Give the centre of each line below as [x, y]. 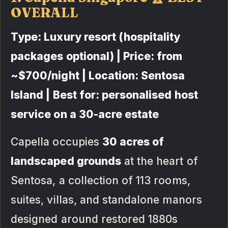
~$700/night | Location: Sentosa [98, 75]
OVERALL [45, 12]
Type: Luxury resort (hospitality [96, 37]
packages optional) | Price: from [97, 56]
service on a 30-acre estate [85, 114]
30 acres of [133, 141]
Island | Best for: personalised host [104, 95]
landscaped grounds [66, 161]
